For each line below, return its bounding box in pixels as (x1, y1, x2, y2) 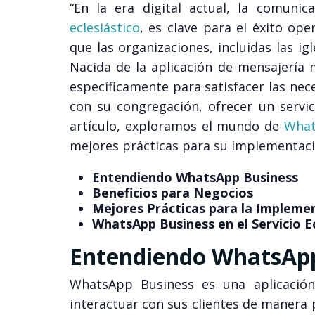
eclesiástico (69, 19, 140, 37)
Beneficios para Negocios (91, 184, 253, 202)
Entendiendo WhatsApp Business (91, 169, 298, 186)
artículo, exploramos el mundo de (69, 117, 284, 135)
